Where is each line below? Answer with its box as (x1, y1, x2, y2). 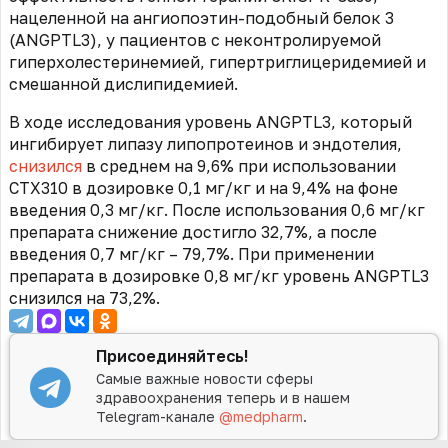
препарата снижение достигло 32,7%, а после (9, 221, 377, 242)
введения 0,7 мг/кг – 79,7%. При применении (9, 243, 374, 264)
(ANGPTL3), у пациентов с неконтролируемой (9, 29, 381, 50)
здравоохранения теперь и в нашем (96, 389, 351, 407)
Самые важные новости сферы (96, 370, 314, 388)
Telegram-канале (96, 408, 220, 426)
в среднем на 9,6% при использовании (82, 155, 396, 176)
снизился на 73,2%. (9, 287, 160, 308)
